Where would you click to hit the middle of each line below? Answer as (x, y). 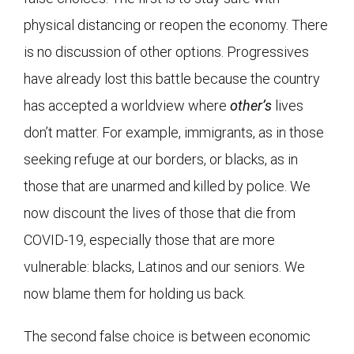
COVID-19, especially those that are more (149, 239)
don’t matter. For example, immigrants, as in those (174, 132)
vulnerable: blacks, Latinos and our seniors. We (164, 266)
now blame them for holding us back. (135, 293)
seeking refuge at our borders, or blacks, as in (161, 159)
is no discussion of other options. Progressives (166, 51)
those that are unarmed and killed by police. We (167, 186)
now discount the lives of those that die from (160, 213)
